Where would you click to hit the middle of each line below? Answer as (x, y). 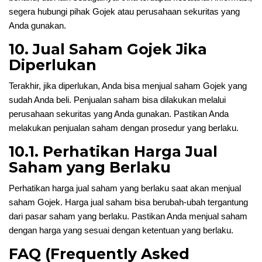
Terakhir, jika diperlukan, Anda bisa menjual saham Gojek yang (128, 86)
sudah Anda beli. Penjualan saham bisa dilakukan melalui (117, 100)
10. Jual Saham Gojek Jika (108, 49)
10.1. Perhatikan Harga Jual (113, 151)
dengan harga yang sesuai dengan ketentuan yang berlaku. (121, 230)
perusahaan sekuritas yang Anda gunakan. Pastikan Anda (119, 114)
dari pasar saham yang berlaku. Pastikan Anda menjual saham (128, 216)
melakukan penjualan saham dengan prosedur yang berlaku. (124, 128)
